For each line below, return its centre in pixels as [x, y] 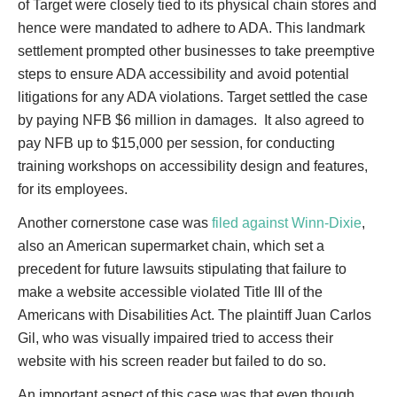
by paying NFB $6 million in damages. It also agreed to [191, 120]
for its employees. [73, 189]
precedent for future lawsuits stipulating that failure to [182, 269]
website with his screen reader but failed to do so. [172, 361]
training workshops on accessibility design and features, [193, 166]
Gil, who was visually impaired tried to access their [175, 338]
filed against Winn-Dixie [287, 223]
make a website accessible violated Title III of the [170, 292]
